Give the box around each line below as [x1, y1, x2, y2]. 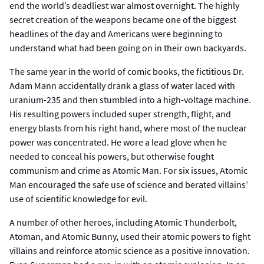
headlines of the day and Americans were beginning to [9, 27, 223, 39]
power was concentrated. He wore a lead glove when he [9, 136, 227, 148]
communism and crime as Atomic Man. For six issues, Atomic [9, 164, 247, 176]
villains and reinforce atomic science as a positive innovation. [9, 244, 250, 256]
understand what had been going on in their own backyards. [9, 41, 246, 54]
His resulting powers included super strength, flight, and [9, 107, 231, 120]
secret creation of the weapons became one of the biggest [9, 13, 236, 25]
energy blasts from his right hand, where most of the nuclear [9, 121, 247, 134]
